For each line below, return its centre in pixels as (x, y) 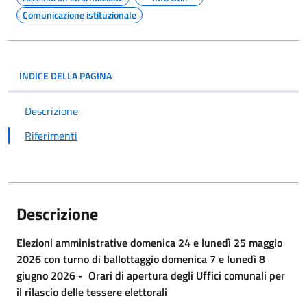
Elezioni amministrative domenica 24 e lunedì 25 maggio (149, 243)
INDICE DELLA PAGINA (65, 76)
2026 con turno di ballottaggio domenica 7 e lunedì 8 (141, 259)
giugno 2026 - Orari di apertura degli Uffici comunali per (151, 275)
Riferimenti (51, 136)
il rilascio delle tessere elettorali (95, 292)
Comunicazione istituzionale (79, 15)
